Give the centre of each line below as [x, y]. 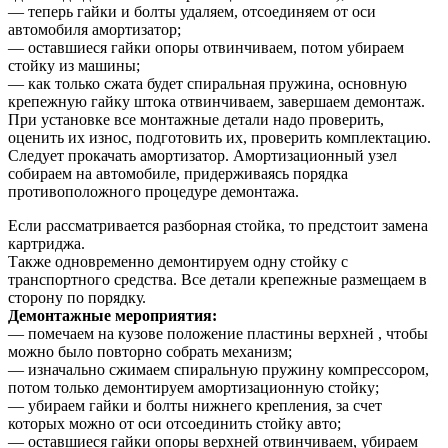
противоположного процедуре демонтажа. [153, 192]
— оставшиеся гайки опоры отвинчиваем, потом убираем [206, 48]
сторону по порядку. [77, 298]
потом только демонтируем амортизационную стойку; [193, 388]
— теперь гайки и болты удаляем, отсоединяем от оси [192, 12]
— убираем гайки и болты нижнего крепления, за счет [195, 406]
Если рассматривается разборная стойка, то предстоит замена [218, 226]
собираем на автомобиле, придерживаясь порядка [178, 174]
